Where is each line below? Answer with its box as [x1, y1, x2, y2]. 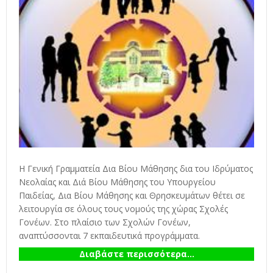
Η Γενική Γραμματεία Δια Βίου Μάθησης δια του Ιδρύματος [19, 162, 253, 174]
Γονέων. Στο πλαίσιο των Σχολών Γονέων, [19, 216, 191, 228]
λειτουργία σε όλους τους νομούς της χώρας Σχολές [19, 202, 228, 214]
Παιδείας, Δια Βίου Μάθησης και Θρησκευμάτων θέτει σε [19, 189, 245, 201]
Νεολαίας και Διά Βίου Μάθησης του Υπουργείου [19, 175, 216, 188]
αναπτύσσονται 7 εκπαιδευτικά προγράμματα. [19, 229, 200, 241]
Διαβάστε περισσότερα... [79, 247, 194, 260]
